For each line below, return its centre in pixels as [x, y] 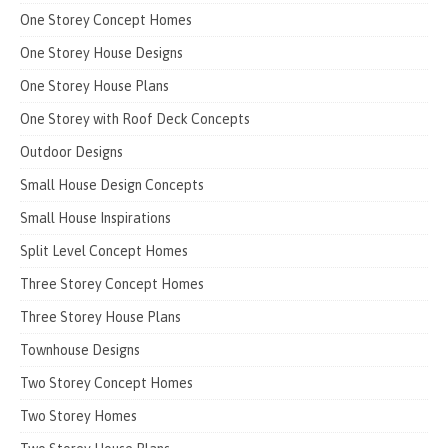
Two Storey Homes [78, 415]
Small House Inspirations [95, 217]
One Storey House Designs [101, 52]
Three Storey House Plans [100, 316]
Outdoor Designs [71, 151]
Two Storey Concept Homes [106, 382]
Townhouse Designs [80, 349]
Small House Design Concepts [112, 184]
